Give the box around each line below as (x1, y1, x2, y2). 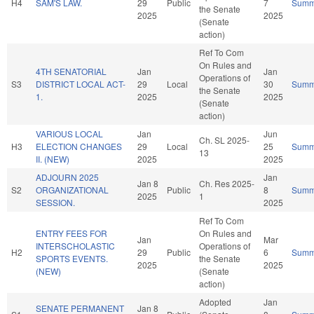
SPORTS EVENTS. (36, 252, 108, 264)
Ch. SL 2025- (199, 133, 250, 146)
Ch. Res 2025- (199, 177, 254, 189)
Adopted (199, 295, 231, 308)
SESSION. (36, 196, 75, 208)
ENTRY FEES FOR (36, 226, 107, 239)
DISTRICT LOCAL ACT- (36, 77, 125, 90)
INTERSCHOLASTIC (36, 239, 115, 252)
